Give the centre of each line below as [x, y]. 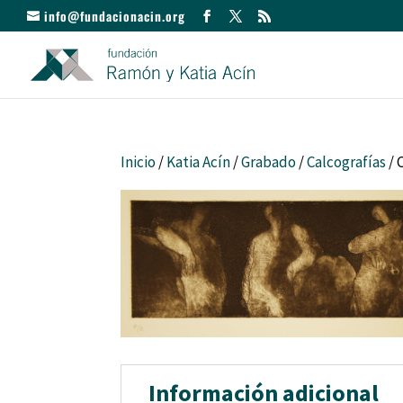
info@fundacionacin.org [115, 15]
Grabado [269, 162]
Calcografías [347, 162]
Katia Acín [199, 162]
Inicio [139, 162]
